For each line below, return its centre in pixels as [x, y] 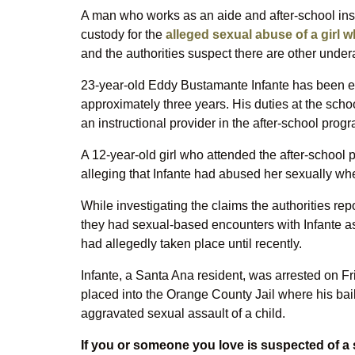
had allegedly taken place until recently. [191, 244]
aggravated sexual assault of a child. [183, 313]
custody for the [123, 34]
